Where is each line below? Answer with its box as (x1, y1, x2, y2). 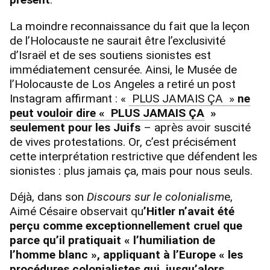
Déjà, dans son (10, 189, 84, 204)
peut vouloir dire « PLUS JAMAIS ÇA (10, 105, 204, 120)
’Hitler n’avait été (143, 204, 234, 218)
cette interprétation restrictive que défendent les (10, 149, 257, 163)
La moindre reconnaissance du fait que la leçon (10, 19, 250, 33)
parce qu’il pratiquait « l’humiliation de (10, 233, 215, 247)
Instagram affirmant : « (10, 91, 129, 105)
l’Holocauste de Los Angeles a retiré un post (10, 77, 236, 91)
